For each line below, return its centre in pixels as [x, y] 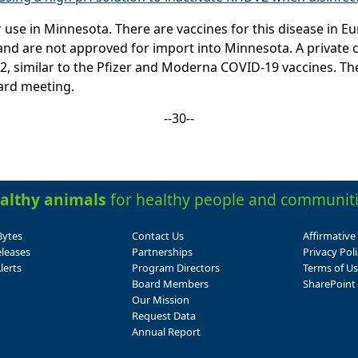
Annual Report [166, 332]
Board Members [170, 284]
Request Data [163, 316]
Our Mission [160, 300]
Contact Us [157, 236]
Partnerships [162, 252]
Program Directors [175, 268]
